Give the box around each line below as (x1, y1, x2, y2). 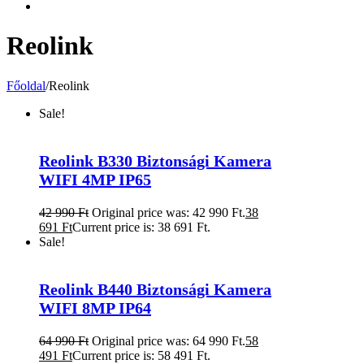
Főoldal (6, 78, 45, 93)
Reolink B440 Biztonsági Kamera (39, 279, 271, 298)
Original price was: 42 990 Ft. (92, 205, 245, 219)
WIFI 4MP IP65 (39, 170, 151, 188)
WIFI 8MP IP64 (39, 298, 151, 317)
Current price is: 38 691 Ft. (72, 219, 210, 234)
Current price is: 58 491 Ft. (72, 348, 210, 362)
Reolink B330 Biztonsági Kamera (39, 151, 271, 170)
